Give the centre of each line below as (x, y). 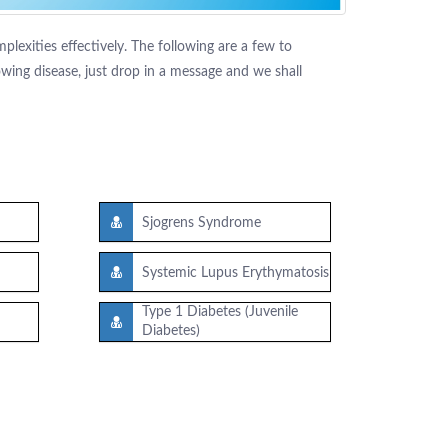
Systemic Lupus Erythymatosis (235, 273)
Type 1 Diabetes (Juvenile (219, 312)
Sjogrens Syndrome (201, 223)
